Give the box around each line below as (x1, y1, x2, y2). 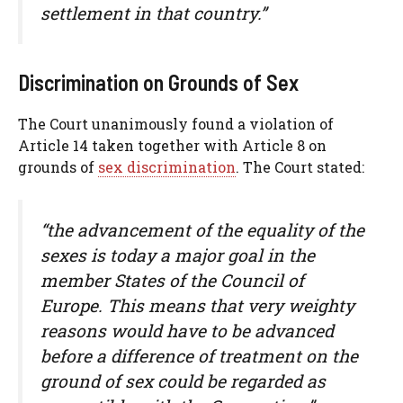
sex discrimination (98, 157, 236, 177)
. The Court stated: (236, 157, 364, 177)
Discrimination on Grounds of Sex (18, 69, 299, 96)
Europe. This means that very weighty (40, 294, 354, 318)
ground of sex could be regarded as (40, 370, 326, 393)
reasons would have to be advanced (40, 319, 334, 343)
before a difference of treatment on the (40, 345, 358, 368)
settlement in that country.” (40, 2, 266, 25)
